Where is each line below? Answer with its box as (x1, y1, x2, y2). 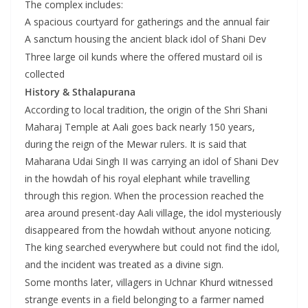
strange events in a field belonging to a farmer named (25, 292, 264, 306)
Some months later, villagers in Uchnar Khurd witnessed (25, 275, 273, 289)
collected (25, 67, 65, 80)
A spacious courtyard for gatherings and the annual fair (25, 14, 269, 28)
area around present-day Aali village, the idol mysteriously (25, 206, 281, 219)
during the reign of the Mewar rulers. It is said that (25, 137, 247, 151)
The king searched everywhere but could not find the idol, (25, 240, 280, 254)
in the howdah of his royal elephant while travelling (25, 171, 250, 185)
